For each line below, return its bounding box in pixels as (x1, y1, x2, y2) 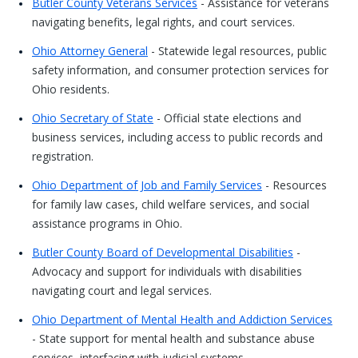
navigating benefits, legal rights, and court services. (32, 14, 295, 30)
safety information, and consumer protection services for (32, 62, 328, 78)
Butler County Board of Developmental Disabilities (32, 245, 293, 260)
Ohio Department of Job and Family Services (32, 177, 262, 193)
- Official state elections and (153, 110, 301, 125)
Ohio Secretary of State (32, 110, 153, 125)
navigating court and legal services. (32, 283, 212, 298)
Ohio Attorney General (32, 43, 148, 58)
